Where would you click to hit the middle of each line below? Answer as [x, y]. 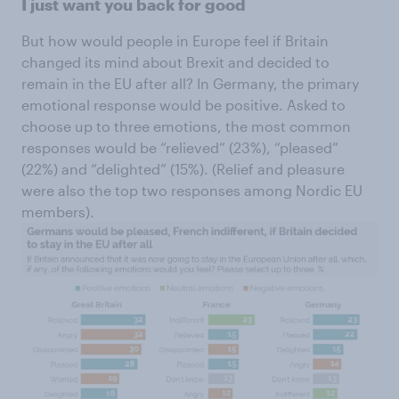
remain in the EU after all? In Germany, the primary [190, 83]
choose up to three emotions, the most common [186, 126]
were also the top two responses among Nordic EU [192, 190]
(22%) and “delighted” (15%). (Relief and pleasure [183, 169]
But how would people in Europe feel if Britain [175, 41]
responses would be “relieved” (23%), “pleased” [180, 147]
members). [58, 212]
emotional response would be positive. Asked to [183, 105]
